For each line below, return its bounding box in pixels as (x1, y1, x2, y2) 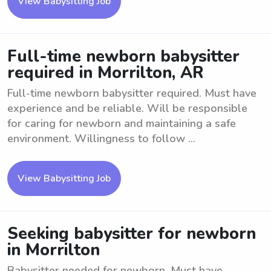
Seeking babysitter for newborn (7, 223, 256, 245)
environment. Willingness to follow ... (7, 131, 195, 146)
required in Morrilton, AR (7, 62, 204, 84)
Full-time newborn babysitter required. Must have (7, 86, 256, 100)
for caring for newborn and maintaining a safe (7, 116, 236, 131)
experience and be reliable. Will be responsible (7, 101, 247, 116)
